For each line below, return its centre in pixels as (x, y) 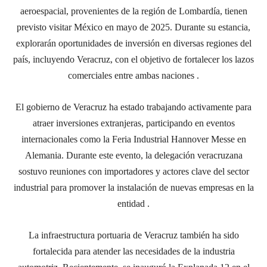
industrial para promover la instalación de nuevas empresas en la (133, 187)
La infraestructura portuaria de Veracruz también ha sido (133, 235)
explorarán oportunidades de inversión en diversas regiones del (133, 43)
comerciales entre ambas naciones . (133, 75)
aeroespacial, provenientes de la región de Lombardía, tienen (133, 11)
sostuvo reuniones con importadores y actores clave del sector (133, 171)
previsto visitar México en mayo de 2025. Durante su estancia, (133, 27)
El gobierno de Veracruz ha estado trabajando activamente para (133, 107)
